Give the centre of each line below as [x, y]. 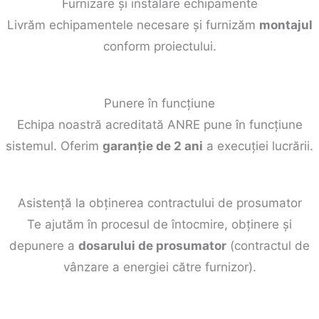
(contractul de [268, 245]
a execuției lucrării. [258, 146]
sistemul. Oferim [54, 146]
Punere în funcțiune [159, 103]
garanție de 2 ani [153, 146]
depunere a [44, 245]
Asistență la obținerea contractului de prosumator [159, 203]
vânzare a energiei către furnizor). [159, 267]
